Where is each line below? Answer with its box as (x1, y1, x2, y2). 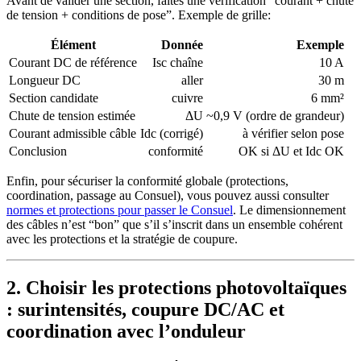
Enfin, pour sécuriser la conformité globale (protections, (6, 174, 288, 189)
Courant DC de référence (9, 56, 137, 70)
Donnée (161, 38, 203, 52)
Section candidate (9, 91, 98, 106)
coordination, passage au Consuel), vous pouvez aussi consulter (6, 189, 329, 203)
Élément (50, 38, 96, 52)
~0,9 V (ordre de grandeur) (206, 109, 344, 123)
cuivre (172, 91, 203, 106)
